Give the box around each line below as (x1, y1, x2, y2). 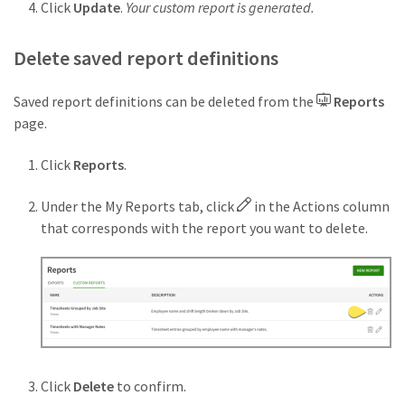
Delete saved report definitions (14, 45, 278, 71)
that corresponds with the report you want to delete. (41, 219, 368, 238)
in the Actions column (251, 197, 390, 216)
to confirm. (114, 377, 186, 396)
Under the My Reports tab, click (41, 197, 237, 216)
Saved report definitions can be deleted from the (14, 92, 316, 111)
